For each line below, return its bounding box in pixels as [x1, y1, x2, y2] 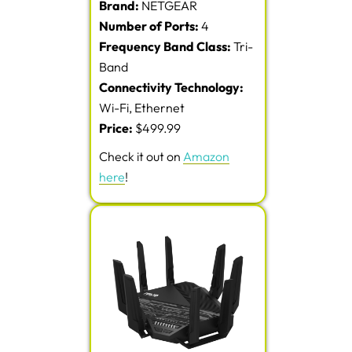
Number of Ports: [99, 18, 199, 35]
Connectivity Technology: [99, 79, 244, 96]
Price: [99, 120, 135, 137]
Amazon [183, 148, 229, 165]
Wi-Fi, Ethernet [99, 100, 185, 116]
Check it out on [99, 148, 183, 165]
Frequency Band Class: [99, 38, 233, 55]
